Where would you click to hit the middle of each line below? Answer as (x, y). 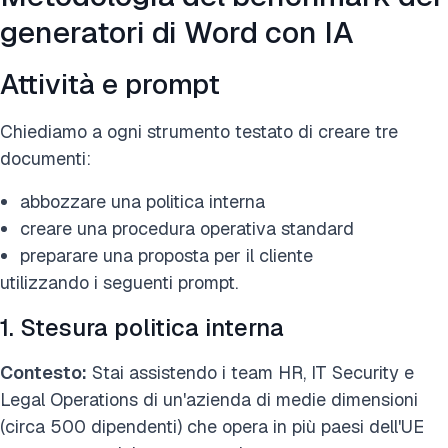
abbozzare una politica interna (142, 201)
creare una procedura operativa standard (187, 228)
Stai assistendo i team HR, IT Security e (250, 372)
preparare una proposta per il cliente (166, 255)
